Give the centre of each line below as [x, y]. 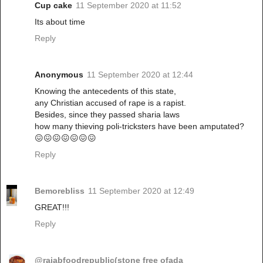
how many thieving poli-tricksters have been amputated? [139, 127]
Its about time [60, 22]
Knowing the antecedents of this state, [105, 91]
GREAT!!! [52, 208]
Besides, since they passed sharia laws [107, 115]
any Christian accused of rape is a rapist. [110, 103]
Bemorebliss [60, 191]
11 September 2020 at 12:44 [140, 75]
